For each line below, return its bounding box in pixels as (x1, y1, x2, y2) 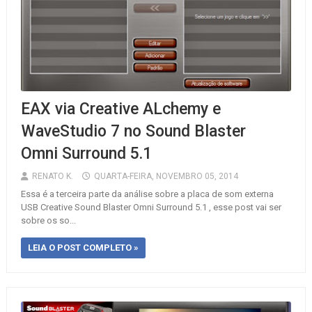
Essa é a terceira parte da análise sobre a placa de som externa (20, 189, 274, 199)
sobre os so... (20, 215, 76, 226)
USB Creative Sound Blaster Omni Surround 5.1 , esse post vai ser (20, 202, 281, 212)
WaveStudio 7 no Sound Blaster (20, 122, 246, 141)
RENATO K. (31, 171, 73, 181)
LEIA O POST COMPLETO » (27, 242, 139, 253)
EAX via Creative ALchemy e (20, 100, 221, 118)
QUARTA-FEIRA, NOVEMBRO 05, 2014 (93, 171, 238, 181)
